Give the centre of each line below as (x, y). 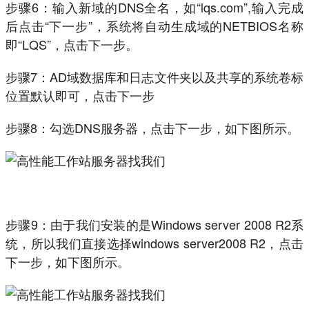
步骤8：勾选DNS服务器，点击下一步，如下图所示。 (152, 128)
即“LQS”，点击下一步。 (72, 44)
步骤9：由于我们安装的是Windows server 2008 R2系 (154, 225)
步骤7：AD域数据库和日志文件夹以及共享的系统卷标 (154, 77)
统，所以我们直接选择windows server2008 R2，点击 (154, 243)
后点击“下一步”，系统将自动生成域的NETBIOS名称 (154, 26)
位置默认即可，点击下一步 (80, 96)
